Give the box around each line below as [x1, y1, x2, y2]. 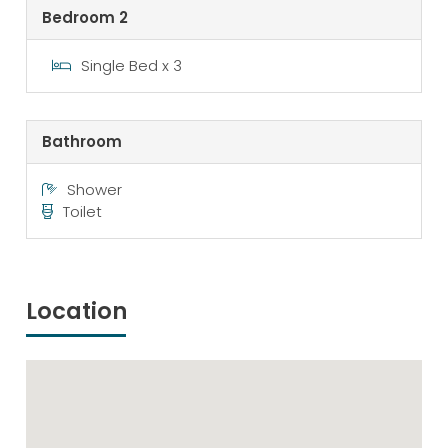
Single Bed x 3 [81, 54, 183, 76]
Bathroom [42, 131, 123, 153]
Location [26, 294, 128, 327]
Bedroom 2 [42, 6, 129, 28]
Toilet [63, 201, 103, 223]
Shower [67, 179, 123, 201]
